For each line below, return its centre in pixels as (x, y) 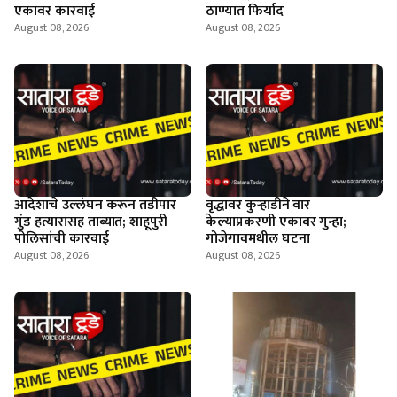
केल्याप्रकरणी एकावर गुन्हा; (276, 222)
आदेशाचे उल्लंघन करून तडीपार (96, 205)
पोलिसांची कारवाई (62, 239)
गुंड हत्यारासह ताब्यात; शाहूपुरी (91, 222)
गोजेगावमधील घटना (258, 239)
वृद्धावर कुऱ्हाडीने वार (258, 205)
